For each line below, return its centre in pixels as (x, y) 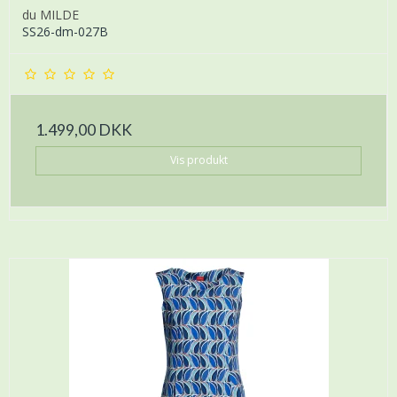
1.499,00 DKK (84, 130)
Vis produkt (198, 160)
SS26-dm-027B (65, 32)
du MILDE (51, 15)
